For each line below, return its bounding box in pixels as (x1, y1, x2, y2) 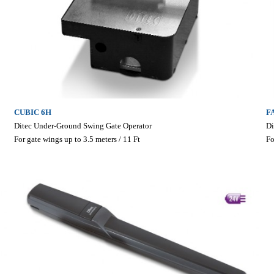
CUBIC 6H (13, 107, 51, 117)
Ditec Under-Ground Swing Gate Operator (13, 120, 152, 130)
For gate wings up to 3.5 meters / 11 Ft (13, 134, 140, 144)
